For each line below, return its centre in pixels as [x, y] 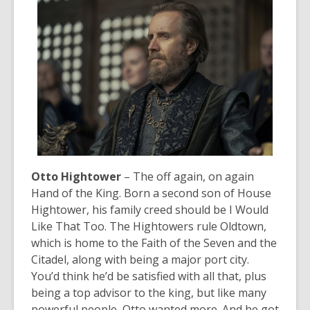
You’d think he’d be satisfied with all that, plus [149, 276]
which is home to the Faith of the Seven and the [154, 243]
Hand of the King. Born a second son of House [151, 193]
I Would [249, 209]
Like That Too [68, 226]
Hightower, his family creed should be [130, 209]
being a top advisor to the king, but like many [149, 292]
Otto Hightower [76, 176]
